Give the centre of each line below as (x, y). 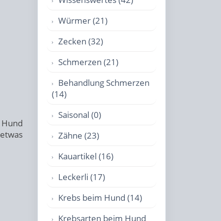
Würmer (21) (83, 20)
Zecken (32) (81, 41)
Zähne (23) (79, 135)
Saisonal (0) (80, 115)
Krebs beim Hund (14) (100, 198)
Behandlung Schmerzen (104, 83)
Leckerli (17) (82, 177)
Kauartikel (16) (86, 156)
